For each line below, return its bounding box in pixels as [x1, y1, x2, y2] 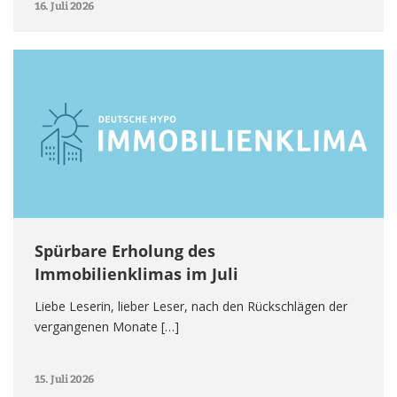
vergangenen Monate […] [35, 317, 179, 335]
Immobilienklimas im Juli [35, 262, 238, 284]
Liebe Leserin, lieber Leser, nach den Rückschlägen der [35, 297, 347, 315]
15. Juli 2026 [35, 371, 94, 385]
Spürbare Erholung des [35, 239, 215, 261]
